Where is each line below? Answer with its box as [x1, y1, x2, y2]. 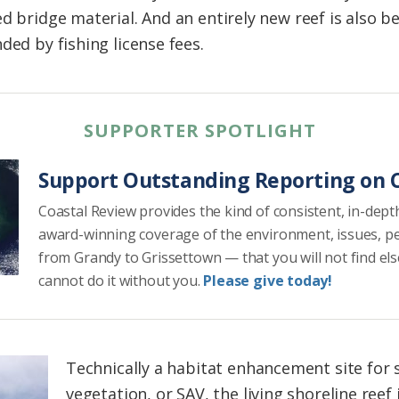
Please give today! [203, 271, 333, 291]
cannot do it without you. [38, 271, 204, 291]
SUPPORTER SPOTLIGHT [83, 118, 316, 143]
